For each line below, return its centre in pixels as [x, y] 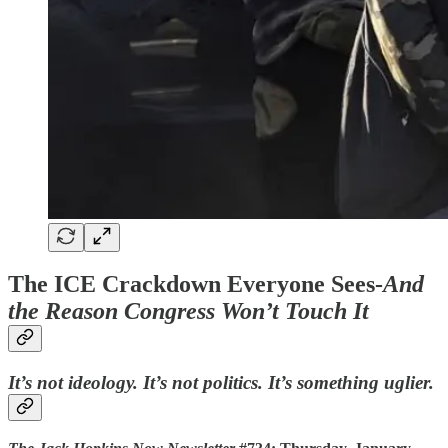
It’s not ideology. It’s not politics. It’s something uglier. [221, 383]
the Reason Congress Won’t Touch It [188, 311]
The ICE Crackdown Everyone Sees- [195, 284]
